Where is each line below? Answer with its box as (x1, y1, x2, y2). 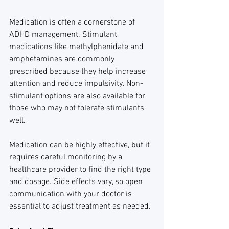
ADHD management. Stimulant (9, 30, 119, 40)
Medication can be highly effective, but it (9, 140, 152, 150)
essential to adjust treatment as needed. (9, 201, 151, 212)
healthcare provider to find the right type (9, 165, 153, 175)
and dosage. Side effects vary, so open (9, 177, 145, 187)
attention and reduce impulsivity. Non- (9, 79, 143, 89)
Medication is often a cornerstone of (9, 17, 137, 28)
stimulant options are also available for (9, 91, 147, 101)
